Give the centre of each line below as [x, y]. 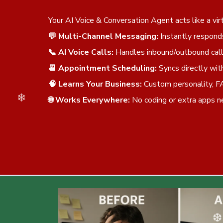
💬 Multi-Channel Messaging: [103, 36]
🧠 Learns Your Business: [95, 84]
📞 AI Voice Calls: [81, 52]
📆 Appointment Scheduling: [103, 68]
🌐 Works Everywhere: [89, 100]
